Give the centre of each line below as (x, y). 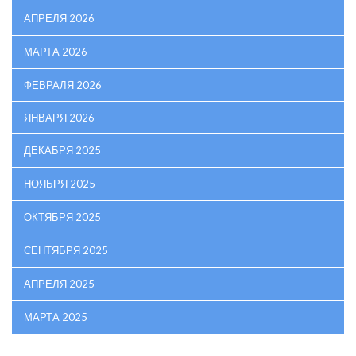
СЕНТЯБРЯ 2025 (66, 250)
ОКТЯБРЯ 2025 (62, 217)
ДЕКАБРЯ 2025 (62, 150)
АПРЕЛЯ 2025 (59, 283)
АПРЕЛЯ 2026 (59, 18)
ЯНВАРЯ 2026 (59, 117)
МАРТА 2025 (56, 317)
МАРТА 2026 (56, 51)
